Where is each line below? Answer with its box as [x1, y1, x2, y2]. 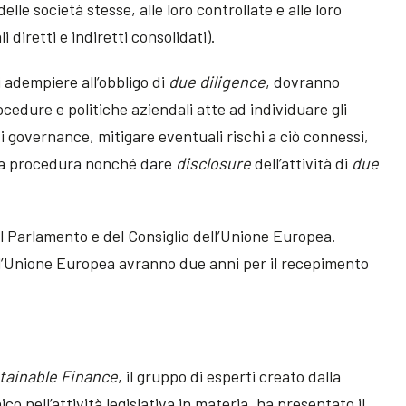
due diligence [169, 72, 266, 92]
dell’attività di [255, 153, 353, 174]
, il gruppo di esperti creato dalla [118, 366, 342, 387]
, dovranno [266, 72, 341, 92]
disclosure [176, 153, 256, 174]
